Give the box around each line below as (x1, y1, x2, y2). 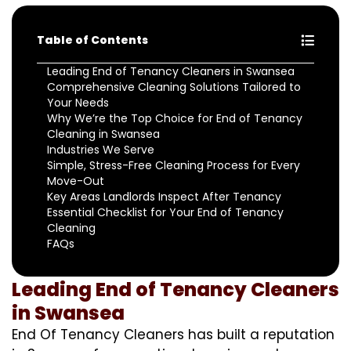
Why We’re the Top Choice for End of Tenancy (47, 110, 302, 126)
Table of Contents (37, 31, 148, 48)
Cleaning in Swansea (47, 125, 160, 142)
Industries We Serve (47, 141, 154, 157)
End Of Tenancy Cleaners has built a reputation (12, 324, 335, 344)
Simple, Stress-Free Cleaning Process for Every (47, 157, 300, 173)
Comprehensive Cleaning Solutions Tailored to (47, 78, 301, 95)
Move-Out (47, 172, 104, 189)
